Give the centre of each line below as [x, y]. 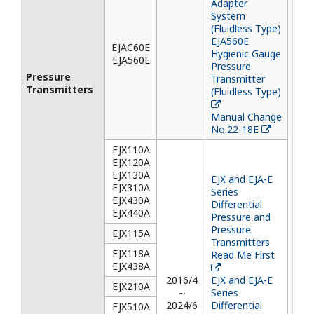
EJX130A [131, 175]
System [228, 16]
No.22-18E [235, 129]
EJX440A [131, 213]
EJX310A [131, 187]
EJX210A [131, 286]
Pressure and [241, 217]
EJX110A [131, 150]
